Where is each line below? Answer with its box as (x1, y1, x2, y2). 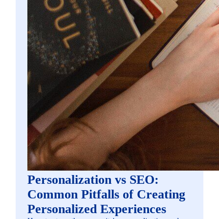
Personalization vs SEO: (27, 172, 159, 187)
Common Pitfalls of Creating (27, 187, 185, 201)
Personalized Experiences (27, 201, 166, 216)
